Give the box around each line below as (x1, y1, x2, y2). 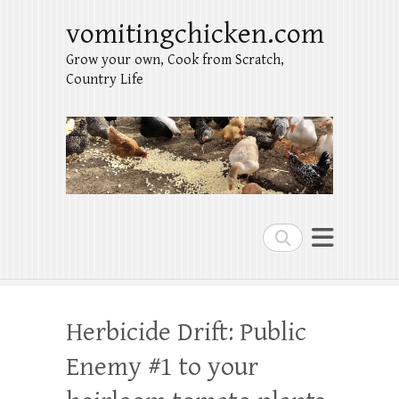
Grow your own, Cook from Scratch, (66, 52, 284, 69)
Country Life (66, 71, 143, 88)
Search (263, 226, 307, 246)
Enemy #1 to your (66, 352, 258, 383)
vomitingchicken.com (66, 18, 324, 51)
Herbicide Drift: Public (66, 317, 306, 348)
